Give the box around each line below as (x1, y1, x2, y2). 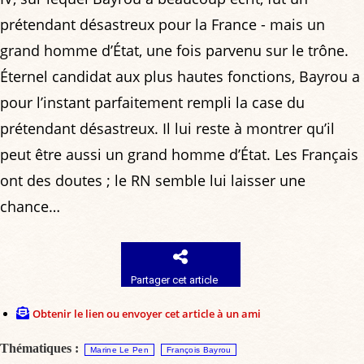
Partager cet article (131, 274, 219, 287)
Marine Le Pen (90, 345, 149, 355)
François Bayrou (166, 345, 232, 355)
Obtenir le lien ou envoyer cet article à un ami (32, 306, 261, 322)
